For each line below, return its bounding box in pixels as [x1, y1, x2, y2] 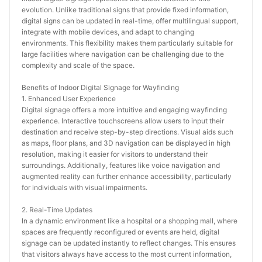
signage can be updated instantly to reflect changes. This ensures [22, 239, 236, 247]
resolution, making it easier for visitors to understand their [22, 150, 208, 158]
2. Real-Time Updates [22, 205, 92, 214]
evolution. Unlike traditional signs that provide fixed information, [22, 5, 229, 14]
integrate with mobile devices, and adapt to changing [22, 27, 194, 36]
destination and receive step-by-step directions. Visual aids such [22, 127, 233, 136]
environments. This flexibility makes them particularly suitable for [22, 39, 233, 47]
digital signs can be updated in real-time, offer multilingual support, [22, 16, 238, 25]
